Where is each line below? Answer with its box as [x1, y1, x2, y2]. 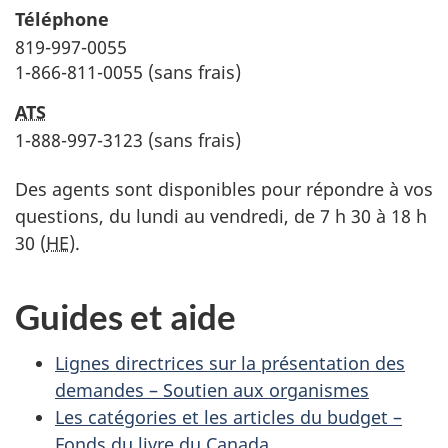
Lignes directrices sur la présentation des [55, 350, 405, 375]
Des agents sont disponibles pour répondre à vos [15, 177, 433, 201]
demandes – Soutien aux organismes [55, 377, 369, 402]
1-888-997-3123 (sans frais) [15, 128, 241, 152]
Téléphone [15, 7, 109, 31]
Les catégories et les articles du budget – [55, 404, 402, 429]
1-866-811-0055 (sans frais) [15, 60, 241, 84]
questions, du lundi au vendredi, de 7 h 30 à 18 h [15, 204, 427, 228]
